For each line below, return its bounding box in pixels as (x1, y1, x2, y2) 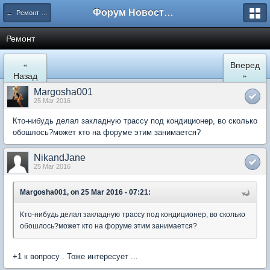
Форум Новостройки (164, 7, 174, 17)
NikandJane (34, 152, 86, 163)
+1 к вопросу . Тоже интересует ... (13, 252, 138, 261)
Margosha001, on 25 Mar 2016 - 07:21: (20, 188, 151, 196)
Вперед (230, 58, 260, 71)
